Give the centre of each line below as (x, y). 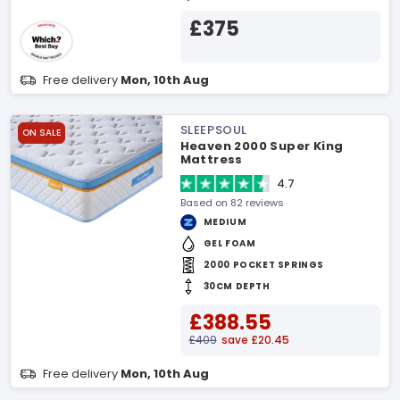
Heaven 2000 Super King (262, 146)
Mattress (211, 159)
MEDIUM (225, 222)
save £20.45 (255, 340)
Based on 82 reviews (232, 203)
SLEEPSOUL (213, 130)
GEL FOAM (229, 243)
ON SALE (42, 133)
